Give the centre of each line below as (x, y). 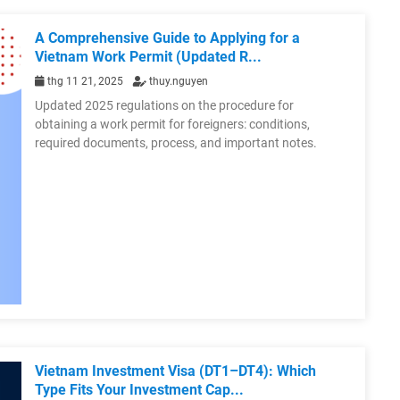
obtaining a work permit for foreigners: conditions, (172, 125)
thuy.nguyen (177, 82)
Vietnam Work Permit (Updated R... (148, 57)
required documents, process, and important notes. (176, 143)
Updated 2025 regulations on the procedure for (164, 106)
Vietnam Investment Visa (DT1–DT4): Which (175, 371)
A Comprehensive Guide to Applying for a (167, 38)
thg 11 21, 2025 (85, 82)
